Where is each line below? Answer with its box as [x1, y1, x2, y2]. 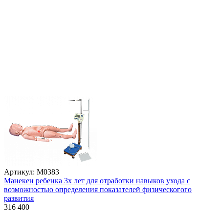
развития [4, 194, 34, 203]
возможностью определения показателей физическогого [4, 185, 192, 194]
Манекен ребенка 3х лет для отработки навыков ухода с [4, 176, 190, 185]
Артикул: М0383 [4, 168, 59, 176]
